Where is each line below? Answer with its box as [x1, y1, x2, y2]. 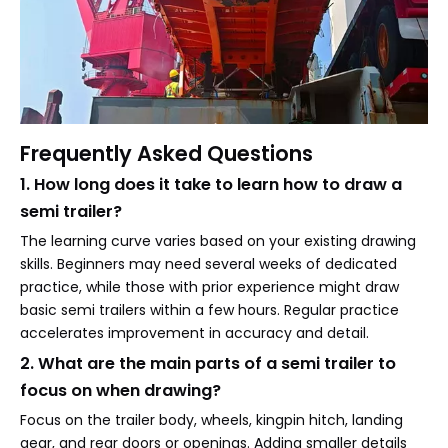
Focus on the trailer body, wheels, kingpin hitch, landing [20, 410, 403, 430]
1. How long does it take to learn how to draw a [20, 173, 402, 196]
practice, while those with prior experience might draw [20, 277, 399, 297]
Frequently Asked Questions [20, 139, 313, 168]
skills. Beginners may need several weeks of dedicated [20, 254, 397, 274]
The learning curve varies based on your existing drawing [20, 231, 416, 251]
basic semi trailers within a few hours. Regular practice [20, 300, 399, 320]
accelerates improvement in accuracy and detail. [20, 323, 369, 343]
